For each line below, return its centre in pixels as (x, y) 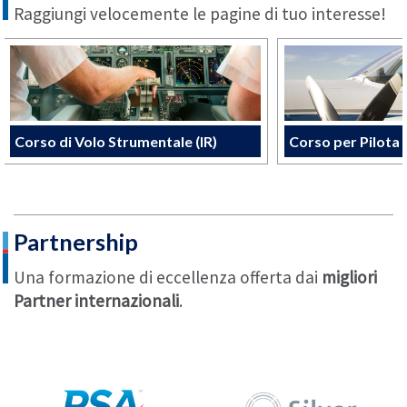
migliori (349, 277)
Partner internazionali (96, 300)
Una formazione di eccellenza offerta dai (168, 277)
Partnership (76, 242)
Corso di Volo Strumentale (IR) (115, 142)
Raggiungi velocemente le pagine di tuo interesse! (200, 13)
